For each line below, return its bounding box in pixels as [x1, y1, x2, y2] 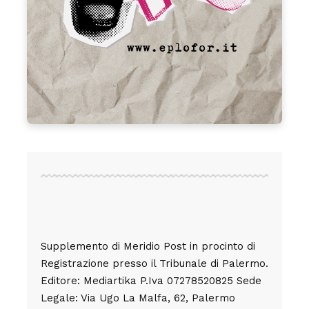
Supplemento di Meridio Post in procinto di [41, 239, 255, 252]
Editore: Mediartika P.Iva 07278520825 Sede [41, 274, 261, 287]
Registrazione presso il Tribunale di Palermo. [41, 257, 268, 270]
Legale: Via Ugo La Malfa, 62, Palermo [41, 291, 235, 304]
